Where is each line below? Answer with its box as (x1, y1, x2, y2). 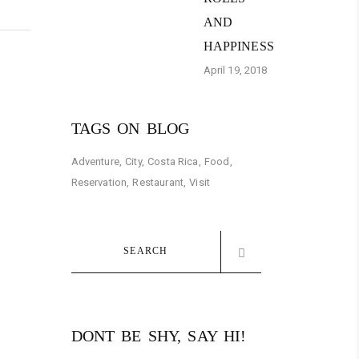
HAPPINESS (203, 38, 274, 53)
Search (70, 232, 108, 247)
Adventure (71, 155, 119, 168)
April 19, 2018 (203, 63, 268, 76)
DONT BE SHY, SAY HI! (71, 326, 247, 345)
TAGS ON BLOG (71, 119, 190, 137)
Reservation (71, 175, 127, 188)
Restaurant (132, 175, 184, 188)
